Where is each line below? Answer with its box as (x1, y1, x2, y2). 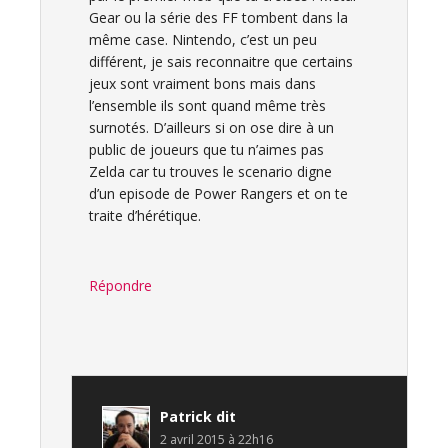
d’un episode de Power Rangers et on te (89, 184, 348, 203)
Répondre (89, 276, 152, 295)
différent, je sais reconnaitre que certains (89, 52, 353, 71)
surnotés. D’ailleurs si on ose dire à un (89, 118, 334, 137)
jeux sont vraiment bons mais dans (89, 74, 316, 93)
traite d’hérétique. (89, 206, 201, 225)
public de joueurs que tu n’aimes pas (89, 140, 324, 159)
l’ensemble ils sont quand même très (89, 96, 326, 115)
